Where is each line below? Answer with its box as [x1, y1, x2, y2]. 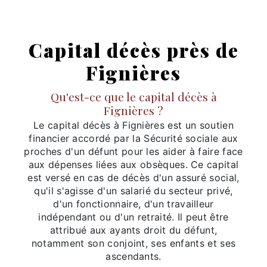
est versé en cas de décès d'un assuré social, [27, 171, 240, 184]
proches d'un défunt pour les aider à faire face [24, 145, 243, 157]
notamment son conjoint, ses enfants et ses [31, 237, 236, 249]
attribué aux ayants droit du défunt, [49, 223, 218, 236]
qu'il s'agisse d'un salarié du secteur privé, [34, 184, 233, 197]
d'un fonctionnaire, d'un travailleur [53, 197, 214, 210]
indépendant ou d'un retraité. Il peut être [38, 210, 229, 223]
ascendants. [105, 250, 162, 262]
